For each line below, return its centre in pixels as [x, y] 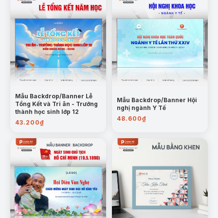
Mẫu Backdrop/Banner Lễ [54, 96]
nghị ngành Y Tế [141, 108]
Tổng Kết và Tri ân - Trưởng [56, 104]
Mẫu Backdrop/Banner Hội [157, 100]
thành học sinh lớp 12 [47, 112]
